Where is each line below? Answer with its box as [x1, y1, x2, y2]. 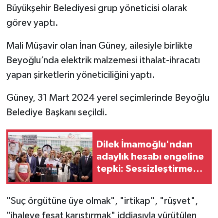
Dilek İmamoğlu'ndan [96, 139, 193, 149]
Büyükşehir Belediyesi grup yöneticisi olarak [6, 3, 187, 14]
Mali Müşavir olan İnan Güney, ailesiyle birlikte [6, 41, 193, 51]
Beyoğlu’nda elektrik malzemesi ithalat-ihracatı [6, 55, 200, 66]
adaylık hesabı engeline [96, 151, 204, 162]
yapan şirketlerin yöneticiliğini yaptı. [6, 70, 155, 80]
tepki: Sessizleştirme [96, 163, 193, 174]
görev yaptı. [6, 18, 58, 28]
